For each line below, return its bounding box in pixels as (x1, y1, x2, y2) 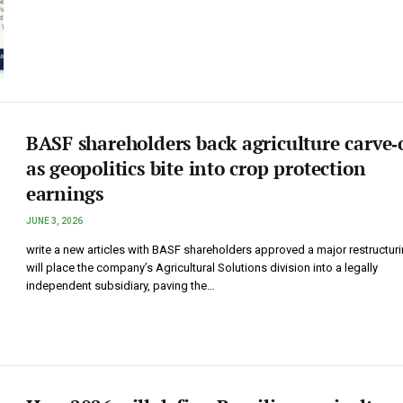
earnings (25, 180, 104, 206)
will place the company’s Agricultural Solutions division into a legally (25, 260, 378, 274)
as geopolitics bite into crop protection (25, 155, 366, 181)
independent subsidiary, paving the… (25, 278, 215, 292)
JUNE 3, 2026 (25, 215, 83, 226)
